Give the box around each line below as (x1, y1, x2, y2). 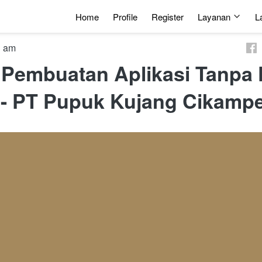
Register (151, 10, 184, 23)
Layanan (198, 10, 230, 23)
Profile (113, 10, 137, 23)
